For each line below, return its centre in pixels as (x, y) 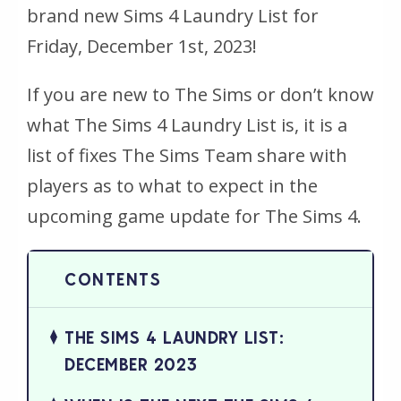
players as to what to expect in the (172, 185)
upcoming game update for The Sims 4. (194, 216)
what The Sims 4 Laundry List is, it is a (187, 124)
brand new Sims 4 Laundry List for (173, 15)
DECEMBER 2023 (131, 364)
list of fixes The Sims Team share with (187, 155)
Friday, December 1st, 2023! (142, 46)
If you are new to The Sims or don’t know (200, 94)
